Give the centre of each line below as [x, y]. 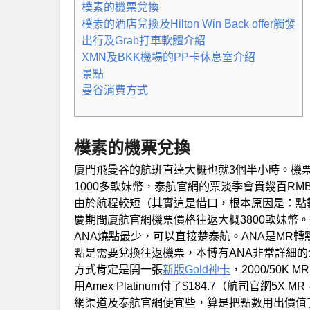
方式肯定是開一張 [118, 269]
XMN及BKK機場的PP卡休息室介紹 [168, 57]
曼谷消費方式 [115, 90]
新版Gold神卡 [197, 269]
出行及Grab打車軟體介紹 [144, 40]
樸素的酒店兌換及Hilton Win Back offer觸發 [189, 24]
